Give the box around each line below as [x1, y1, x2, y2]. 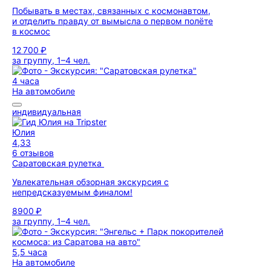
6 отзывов [12, 148, 54, 158]
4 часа [12, 76, 39, 86]
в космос [12, 26, 50, 36]
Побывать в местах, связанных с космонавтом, [12, 5, 211, 16]
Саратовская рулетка [12, 158, 104, 168]
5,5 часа [12, 247, 47, 257]
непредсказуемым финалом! [12, 187, 132, 197]
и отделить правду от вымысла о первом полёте [12, 16, 213, 26]
